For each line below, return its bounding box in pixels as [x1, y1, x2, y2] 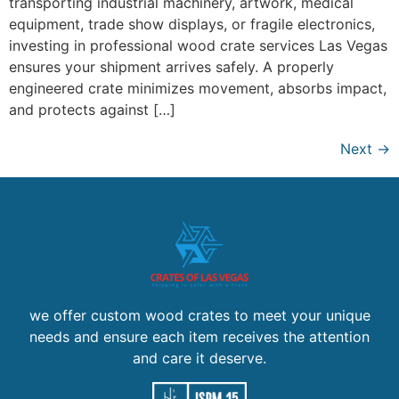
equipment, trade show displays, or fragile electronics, [9, 15, 375, 34]
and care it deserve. [133, 349, 266, 368]
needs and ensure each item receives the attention [29, 328, 370, 346]
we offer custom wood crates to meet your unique [28, 306, 370, 325]
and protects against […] [9, 101, 175, 119]
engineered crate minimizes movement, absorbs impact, [9, 79, 387, 98]
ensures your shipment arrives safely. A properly [9, 58, 334, 77]
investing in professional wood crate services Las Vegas [9, 37, 387, 55]
